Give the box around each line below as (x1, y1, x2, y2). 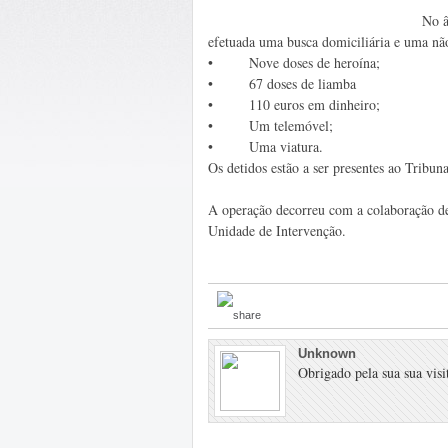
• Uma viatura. (208, 137, 323, 156)
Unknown (298, 346, 356, 361)
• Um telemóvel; (208, 116, 333, 135)
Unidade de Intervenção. (208, 221, 346, 240)
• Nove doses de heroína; (208, 53, 380, 72)
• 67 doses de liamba (208, 74, 356, 93)
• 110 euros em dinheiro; (208, 95, 380, 114)
